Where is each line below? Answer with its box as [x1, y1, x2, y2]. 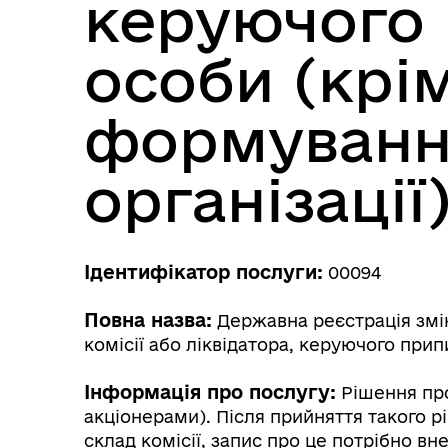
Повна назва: [84, 309, 212, 330]
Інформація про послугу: [84, 381, 336, 402]
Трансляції [149, 180, 226, 197]
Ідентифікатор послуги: [84, 261, 323, 282]
